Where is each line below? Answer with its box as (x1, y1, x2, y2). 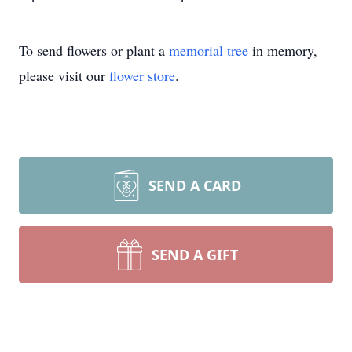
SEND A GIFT (152, 245, 238, 264)
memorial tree (169, 41, 248, 60)
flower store (109, 66, 175, 85)
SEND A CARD (148, 176, 241, 195)
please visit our (19, 66, 109, 85)
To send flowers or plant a (19, 41, 169, 60)
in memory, (248, 41, 317, 60)
